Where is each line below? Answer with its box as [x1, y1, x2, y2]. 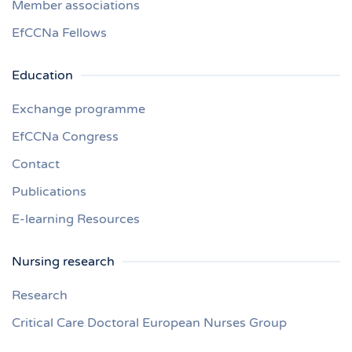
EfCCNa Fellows [12, 25, 107, 41]
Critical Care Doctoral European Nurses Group [12, 315, 287, 331]
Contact [12, 156, 60, 172]
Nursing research [12, 254, 115, 269]
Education [12, 68, 73, 83]
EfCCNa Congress [12, 129, 119, 145]
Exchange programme [12, 101, 145, 117]
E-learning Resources [12, 211, 140, 227]
